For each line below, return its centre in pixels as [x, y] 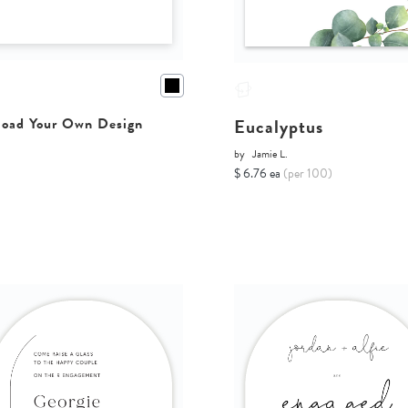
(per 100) [308, 174]
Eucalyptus [279, 127]
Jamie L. [270, 154]
